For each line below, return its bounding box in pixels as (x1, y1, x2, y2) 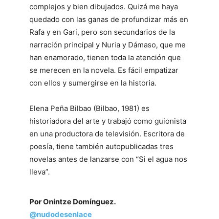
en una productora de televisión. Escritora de (29, 129, 185, 138)
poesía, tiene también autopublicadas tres (29, 142, 174, 151)
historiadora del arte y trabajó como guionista (29, 116, 186, 126)
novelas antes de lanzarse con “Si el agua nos (29, 154, 187, 164)
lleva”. (29, 167, 50, 176)
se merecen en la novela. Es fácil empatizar (29, 66, 178, 75)
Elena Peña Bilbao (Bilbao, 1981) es (29, 104, 150, 113)
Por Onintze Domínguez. (29, 197, 116, 206)
